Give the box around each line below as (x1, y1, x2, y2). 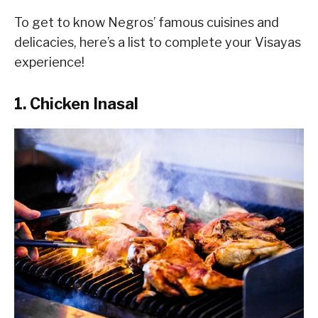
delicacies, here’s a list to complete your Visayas (14, 35, 301, 50)
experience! (14, 55, 84, 70)
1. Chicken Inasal (14, 94, 138, 114)
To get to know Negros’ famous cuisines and (14, 15, 279, 31)
